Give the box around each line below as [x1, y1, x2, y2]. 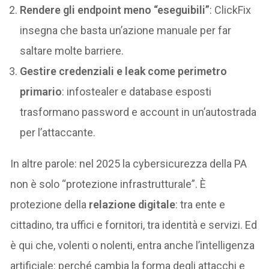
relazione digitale [89, 198, 176, 211]
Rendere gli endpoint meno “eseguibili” [20, 4, 210, 17]
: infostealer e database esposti [62, 85, 212, 98]
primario [20, 85, 62, 98]
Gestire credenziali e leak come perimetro [20, 65, 228, 78]
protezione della [10, 198, 89, 211]
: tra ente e [175, 198, 226, 211]
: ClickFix [210, 4, 252, 17]
